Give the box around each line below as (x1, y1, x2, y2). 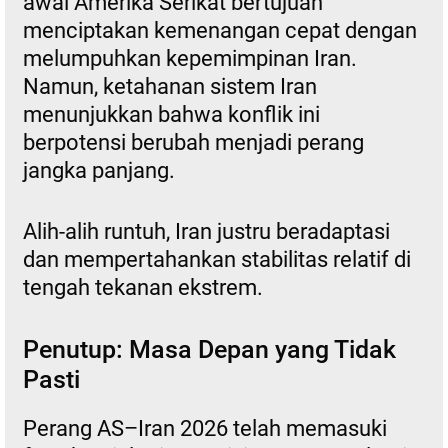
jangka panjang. (22, 157, 175, 183)
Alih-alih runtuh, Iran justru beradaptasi (22, 218, 390, 244)
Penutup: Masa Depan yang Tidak (22, 334, 396, 364)
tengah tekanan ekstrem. (22, 274, 263, 300)
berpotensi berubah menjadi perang (22, 129, 364, 155)
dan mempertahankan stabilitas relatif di (22, 246, 411, 272)
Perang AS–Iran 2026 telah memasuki (22, 415, 387, 441)
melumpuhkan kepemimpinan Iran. (22, 45, 357, 71)
